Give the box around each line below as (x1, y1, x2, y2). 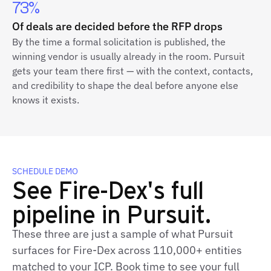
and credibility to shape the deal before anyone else (12, 79, 238, 91)
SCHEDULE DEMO (12, 166, 78, 177)
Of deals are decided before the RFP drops (12, 19, 223, 33)
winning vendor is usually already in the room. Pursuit (12, 50, 245, 62)
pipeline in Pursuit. (12, 197, 211, 229)
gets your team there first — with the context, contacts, (12, 65, 253, 77)
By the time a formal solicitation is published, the (12, 36, 226, 48)
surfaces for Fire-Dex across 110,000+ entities (12, 243, 242, 257)
